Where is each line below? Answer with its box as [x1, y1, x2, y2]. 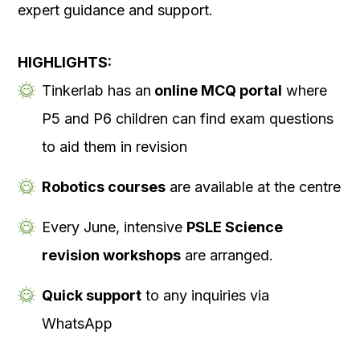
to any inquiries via [141, 286, 269, 304]
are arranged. [181, 246, 273, 264]
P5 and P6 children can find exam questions [42, 109, 333, 127]
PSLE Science [186, 218, 283, 235]
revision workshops [42, 246, 181, 264]
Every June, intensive [42, 218, 186, 235]
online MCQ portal [151, 81, 282, 99]
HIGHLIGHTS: [18, 53, 112, 71]
